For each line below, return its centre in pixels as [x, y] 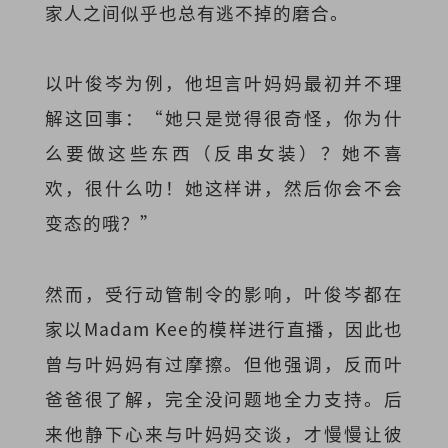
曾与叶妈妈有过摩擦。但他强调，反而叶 [224, 363]
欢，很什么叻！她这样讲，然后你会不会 [224, 188]
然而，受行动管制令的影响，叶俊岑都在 [224, 293]
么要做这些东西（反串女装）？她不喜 [224, 153]
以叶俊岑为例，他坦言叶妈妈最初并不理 [224, 83]
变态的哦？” [101, 223]
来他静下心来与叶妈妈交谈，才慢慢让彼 [224, 433]
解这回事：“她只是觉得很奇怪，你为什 [224, 118]
